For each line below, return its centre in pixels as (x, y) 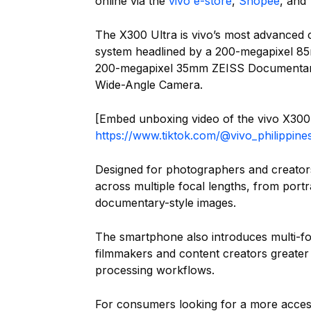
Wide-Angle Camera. (149, 85)
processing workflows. (155, 270)
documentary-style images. (166, 203)
